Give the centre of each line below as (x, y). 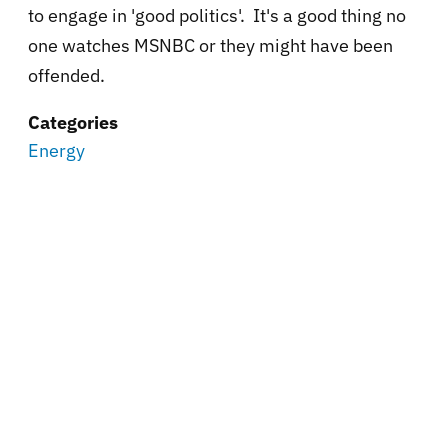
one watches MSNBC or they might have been (210, 46)
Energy (56, 151)
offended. (66, 76)
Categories (73, 123)
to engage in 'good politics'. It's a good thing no (217, 16)
